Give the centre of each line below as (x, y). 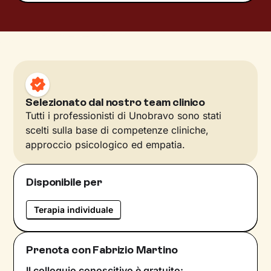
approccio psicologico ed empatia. (106, 144)
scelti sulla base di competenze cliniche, (117, 130)
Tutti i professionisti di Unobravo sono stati (124, 115)
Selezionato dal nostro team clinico (116, 102)
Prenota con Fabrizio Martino (102, 250)
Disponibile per (64, 182)
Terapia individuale (74, 209)
